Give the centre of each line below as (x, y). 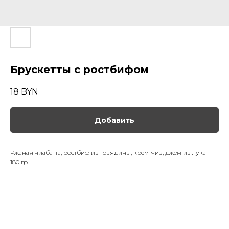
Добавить (114, 120)
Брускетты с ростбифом (79, 70)
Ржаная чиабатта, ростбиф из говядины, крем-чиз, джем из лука (108, 153)
